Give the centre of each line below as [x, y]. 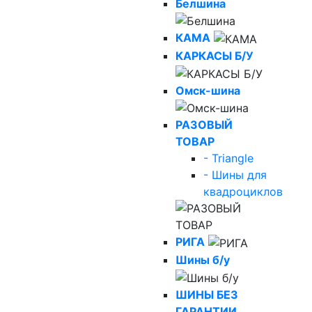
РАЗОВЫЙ [204, 125]
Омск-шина [208, 90]
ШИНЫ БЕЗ [207, 294]
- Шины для [235, 175]
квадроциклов [243, 192]
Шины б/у [203, 259]
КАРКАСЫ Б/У [214, 56]
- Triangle [228, 158]
